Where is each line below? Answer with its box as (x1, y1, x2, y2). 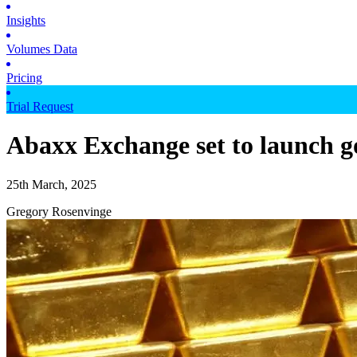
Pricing (6, 70, 42, 84)
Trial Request (6, 99, 73, 113)
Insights (6, 13, 45, 27)
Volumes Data (6, 41, 77, 56)
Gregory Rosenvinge (6, 204, 112, 218)
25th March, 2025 (6, 177, 96, 191)
